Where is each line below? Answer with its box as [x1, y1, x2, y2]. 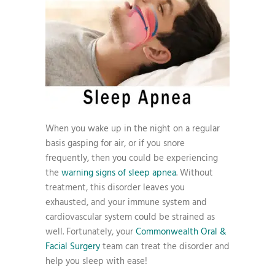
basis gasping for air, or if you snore [45, 136, 185, 151]
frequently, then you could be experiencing [45, 151, 218, 166]
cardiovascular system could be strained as [45, 210, 215, 225]
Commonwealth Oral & [136, 225, 227, 239]
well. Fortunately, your [45, 225, 136, 239]
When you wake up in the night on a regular [45, 122, 220, 136]
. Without [176, 166, 213, 180]
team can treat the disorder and [100, 239, 230, 254]
